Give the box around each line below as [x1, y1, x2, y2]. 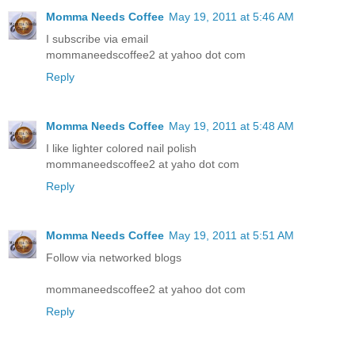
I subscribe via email [46, 32, 148, 45]
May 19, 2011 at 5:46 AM [169, 10, 294, 23]
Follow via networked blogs [46, 250, 181, 264]
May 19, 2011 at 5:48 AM [169, 119, 294, 132]
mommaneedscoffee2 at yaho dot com [46, 157, 239, 170]
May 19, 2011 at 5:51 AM [169, 228, 294, 242]
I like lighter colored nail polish [46, 141, 197, 155]
